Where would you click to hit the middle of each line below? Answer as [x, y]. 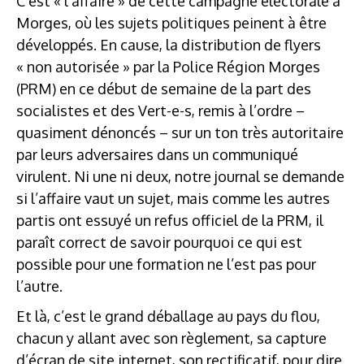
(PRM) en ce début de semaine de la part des [164, 88]
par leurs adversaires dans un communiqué [157, 154]
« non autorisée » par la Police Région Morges [168, 66]
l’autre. [39, 286]
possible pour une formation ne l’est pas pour [166, 264]
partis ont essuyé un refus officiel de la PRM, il [170, 220]
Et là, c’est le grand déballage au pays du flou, [168, 316]
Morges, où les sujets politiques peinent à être [171, 22]
